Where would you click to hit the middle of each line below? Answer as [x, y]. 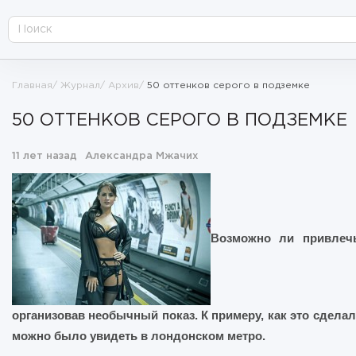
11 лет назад [44, 156]
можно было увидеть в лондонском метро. [139, 336]
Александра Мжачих [141, 156]
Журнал [80, 85]
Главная [32, 85]
